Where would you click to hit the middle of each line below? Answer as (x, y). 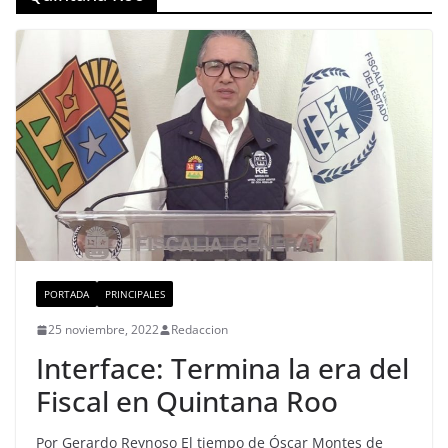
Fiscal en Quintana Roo (187, 401)
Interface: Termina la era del (222, 368)
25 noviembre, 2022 (103, 330)
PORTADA (66, 294)
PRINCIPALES (135, 294)
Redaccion (199, 330)
